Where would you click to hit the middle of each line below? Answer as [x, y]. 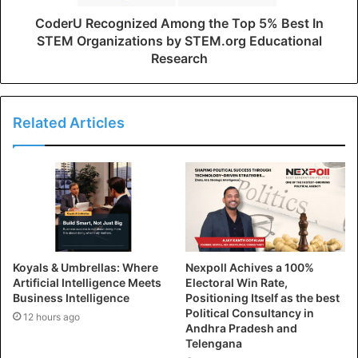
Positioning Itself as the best [263, 298]
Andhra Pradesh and [241, 328]
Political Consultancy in [250, 313]
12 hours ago [52, 317]
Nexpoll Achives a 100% [250, 268]
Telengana [214, 344]
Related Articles [69, 122]
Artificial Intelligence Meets [87, 283]
